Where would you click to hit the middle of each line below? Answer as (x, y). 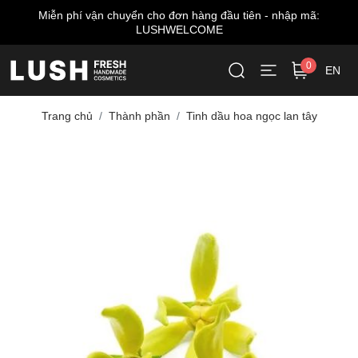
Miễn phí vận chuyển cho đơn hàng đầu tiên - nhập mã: (179, 15)
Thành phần (139, 116)
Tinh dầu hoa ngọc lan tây (251, 116)
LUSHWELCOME (179, 30)
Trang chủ (67, 116)
